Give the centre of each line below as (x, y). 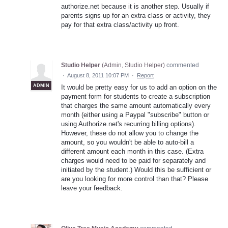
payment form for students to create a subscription (136, 96)
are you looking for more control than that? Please (135, 179)
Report (145, 75)
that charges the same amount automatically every (136, 105)
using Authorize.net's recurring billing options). (129, 124)
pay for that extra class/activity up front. (120, 24)
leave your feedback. (92, 188)
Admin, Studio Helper (133, 65)
